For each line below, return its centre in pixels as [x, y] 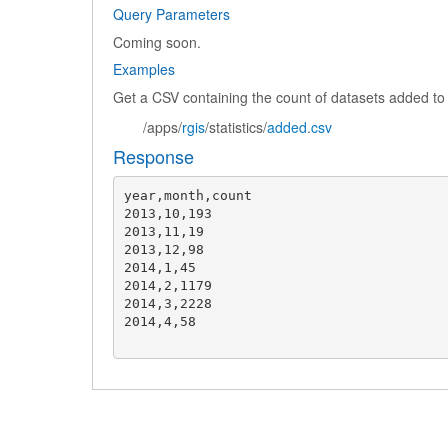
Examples [144, 69]
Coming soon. [157, 42]
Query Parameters [171, 14]
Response [153, 156]
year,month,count [187, 195]
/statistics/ [236, 127]
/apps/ [162, 127]
